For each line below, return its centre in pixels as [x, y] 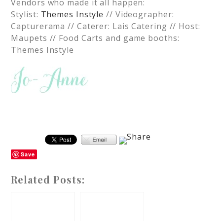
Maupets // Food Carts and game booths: [95, 38]
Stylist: [26, 14]
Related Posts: [48, 179]
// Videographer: [139, 14]
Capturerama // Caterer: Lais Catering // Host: [106, 26]
